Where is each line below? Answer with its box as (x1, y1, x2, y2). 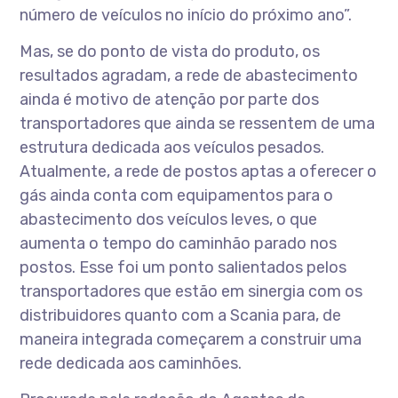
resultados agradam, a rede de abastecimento (20, 66, 359, 85)
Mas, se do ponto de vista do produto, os (20, 42, 321, 61)
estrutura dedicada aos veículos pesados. (20, 138, 325, 157)
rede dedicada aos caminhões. (20, 354, 243, 373)
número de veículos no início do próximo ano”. (20, 5, 353, 25)
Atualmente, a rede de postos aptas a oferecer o (20, 162, 378, 181)
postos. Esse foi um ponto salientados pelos (20, 258, 347, 277)
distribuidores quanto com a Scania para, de (20, 306, 342, 325)
